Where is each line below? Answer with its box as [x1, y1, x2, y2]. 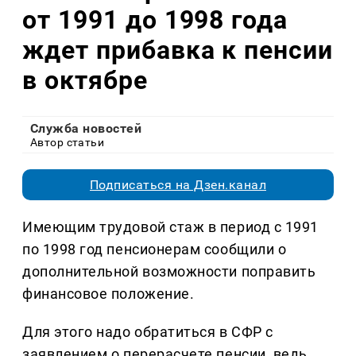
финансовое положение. [22, 285, 195, 303]
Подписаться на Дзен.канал [90, 177, 266, 193]
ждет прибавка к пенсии [22, 34, 334, 65]
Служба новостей [30, 121, 142, 137]
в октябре [22, 64, 148, 95]
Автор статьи [30, 136, 105, 149]
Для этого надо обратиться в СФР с [22, 323, 273, 341]
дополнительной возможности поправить [22, 263, 316, 281]
